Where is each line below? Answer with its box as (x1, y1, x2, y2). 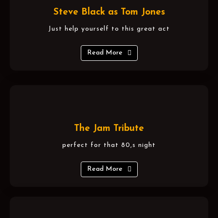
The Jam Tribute (74, 124, 144, 133)
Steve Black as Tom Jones (53, 7, 165, 17)
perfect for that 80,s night (62, 141, 156, 149)
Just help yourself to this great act (48, 25, 170, 33)
